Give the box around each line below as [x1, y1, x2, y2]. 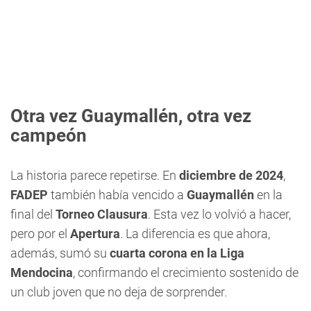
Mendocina [10, 265, 73, 280]
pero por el [10, 226, 70, 241]
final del [10, 207, 56, 221]
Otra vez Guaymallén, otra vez [10, 106, 251, 126]
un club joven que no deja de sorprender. [10, 285, 227, 299]
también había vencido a [48, 187, 187, 202]
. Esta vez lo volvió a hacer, [148, 207, 291, 221]
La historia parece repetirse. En [10, 168, 179, 183]
